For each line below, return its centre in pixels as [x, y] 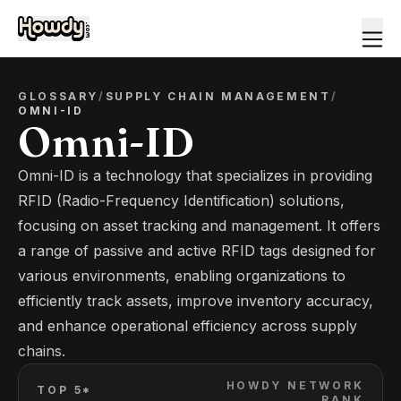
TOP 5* [65, 390]
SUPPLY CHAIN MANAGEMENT [218, 96]
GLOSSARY [59, 96]
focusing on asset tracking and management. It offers [199, 226]
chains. [42, 351]
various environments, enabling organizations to [182, 276]
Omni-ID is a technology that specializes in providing [195, 175]
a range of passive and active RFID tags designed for [197, 251]
